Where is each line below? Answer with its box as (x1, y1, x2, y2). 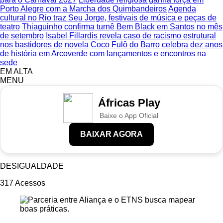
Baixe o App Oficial (100, 111, 158, 119)
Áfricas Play (98, 97, 160, 109)
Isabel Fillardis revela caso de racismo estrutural (46, 31, 216, 40)
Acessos (15, 179, 45, 187)
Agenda (168, 4, 196, 13)
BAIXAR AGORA (80, 130, 143, 138)
